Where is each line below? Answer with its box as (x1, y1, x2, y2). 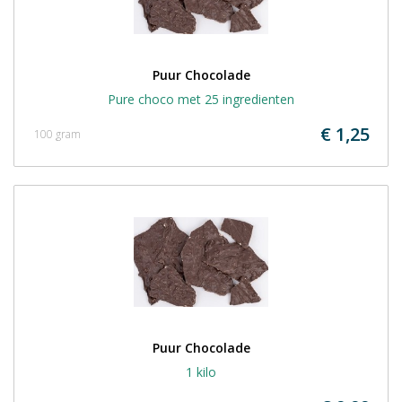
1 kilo (186, 363, 216, 380)
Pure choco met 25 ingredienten (108, 91, 294, 108)
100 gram (34, 127, 81, 142)
